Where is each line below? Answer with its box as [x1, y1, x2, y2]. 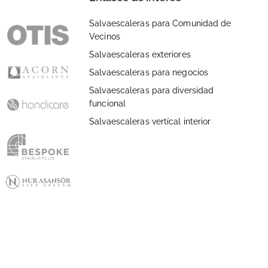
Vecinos [89, 31, 120, 41]
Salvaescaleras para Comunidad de [89, 18, 232, 28]
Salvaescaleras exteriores [89, 49, 191, 59]
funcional [89, 98, 126, 108]
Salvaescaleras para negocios [89, 67, 209, 77]
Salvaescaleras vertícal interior [89, 116, 211, 126]
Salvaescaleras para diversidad [89, 85, 214, 95]
